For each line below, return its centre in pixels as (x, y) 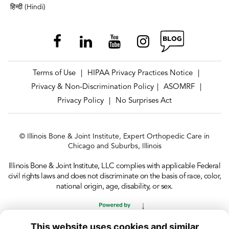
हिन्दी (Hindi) (28, 7)
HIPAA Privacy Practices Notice (140, 73)
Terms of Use (54, 73)
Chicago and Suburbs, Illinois (114, 146)
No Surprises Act (144, 101)
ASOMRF (179, 87)
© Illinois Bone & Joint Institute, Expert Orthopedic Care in (114, 136)
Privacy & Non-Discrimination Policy (92, 87)
